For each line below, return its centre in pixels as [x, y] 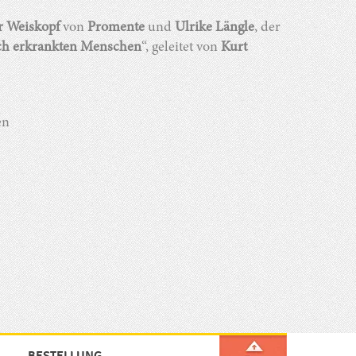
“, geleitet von [181, 48]
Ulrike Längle [215, 28]
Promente [116, 28]
